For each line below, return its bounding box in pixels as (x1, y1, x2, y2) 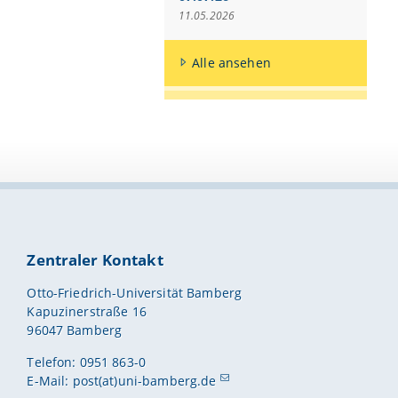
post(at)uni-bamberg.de (72, 372, 217, 390)
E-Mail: (27, 372, 73, 390)
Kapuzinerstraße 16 (27, 302, 147, 320)
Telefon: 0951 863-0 (27, 354, 147, 371)
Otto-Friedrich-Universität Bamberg (27, 283, 243, 301)
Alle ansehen (192, 54, 271, 72)
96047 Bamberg (27, 321, 123, 338)
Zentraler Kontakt (27, 250, 163, 271)
